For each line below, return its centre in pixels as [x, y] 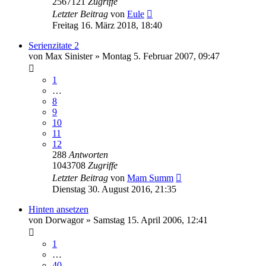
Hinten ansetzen [58, 209]
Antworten [88, 154]
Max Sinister [69, 56]
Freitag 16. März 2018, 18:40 [107, 25]
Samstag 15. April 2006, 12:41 [151, 220]
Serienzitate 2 [54, 45]
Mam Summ [150, 178]
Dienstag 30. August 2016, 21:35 [114, 189]
